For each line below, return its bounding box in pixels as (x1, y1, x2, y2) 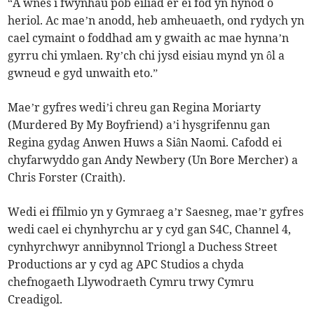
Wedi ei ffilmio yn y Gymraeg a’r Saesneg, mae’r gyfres (8, 205, 304, 219)
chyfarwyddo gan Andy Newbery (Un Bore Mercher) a (8, 153, 299, 168)
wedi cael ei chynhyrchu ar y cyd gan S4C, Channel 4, (8, 222, 292, 237)
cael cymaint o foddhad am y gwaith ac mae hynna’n (8, 31, 289, 46)
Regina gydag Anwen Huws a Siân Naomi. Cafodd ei (8, 135, 282, 150)
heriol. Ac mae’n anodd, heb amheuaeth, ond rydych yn (8, 13, 305, 28)
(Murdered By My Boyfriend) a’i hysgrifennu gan (8, 118, 271, 132)
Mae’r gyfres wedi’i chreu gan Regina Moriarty (8, 100, 261, 115)
